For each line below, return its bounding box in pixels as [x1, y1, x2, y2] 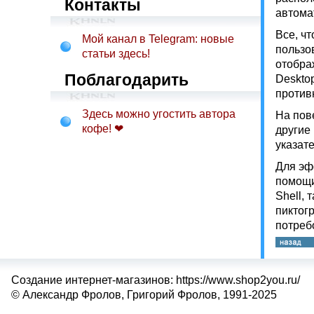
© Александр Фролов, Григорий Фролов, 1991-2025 [11, 289, 277, 301]
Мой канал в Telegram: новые [82, 33, 234, 45]
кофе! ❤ [82, 123, 123, 135]
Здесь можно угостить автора [82, 108, 235, 120]
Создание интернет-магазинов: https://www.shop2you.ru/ [11, 274, 300, 286]
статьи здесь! [82, 48, 150, 60]
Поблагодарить [64, 71, 189, 89]
